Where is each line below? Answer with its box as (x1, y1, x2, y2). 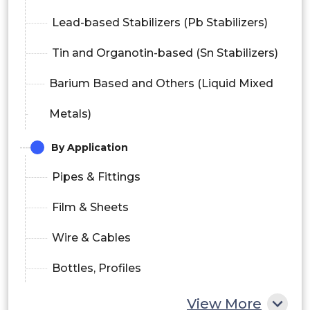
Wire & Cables (52, 230, 131, 244)
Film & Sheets (52, 200, 129, 214)
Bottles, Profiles (52, 261, 141, 275)
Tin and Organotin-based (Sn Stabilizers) (52, 46, 278, 60)
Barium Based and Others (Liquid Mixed (49, 76, 274, 90)
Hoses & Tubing (52, 291, 141, 305)
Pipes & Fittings (52, 170, 140, 183)
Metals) (49, 107, 92, 120)
